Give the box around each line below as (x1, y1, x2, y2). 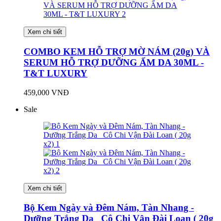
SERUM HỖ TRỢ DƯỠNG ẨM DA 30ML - (24, 57, 204, 68)
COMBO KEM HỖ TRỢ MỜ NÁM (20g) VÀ (24, 46, 210, 57)
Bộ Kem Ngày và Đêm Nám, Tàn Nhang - (24, 202, 194, 213)
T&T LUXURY (24, 68, 87, 79)
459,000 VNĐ (24, 88, 69, 97)
